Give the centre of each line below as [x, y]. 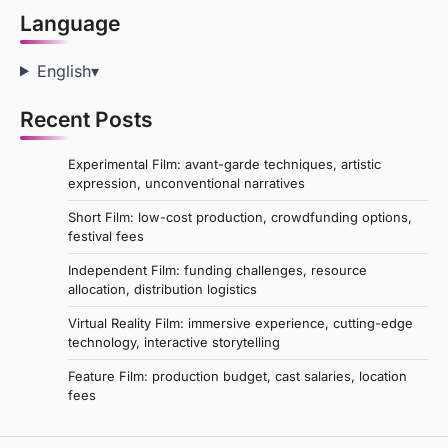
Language [70, 23]
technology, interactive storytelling [174, 341]
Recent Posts [86, 119]
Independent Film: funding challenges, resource [217, 269]
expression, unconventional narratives [186, 182]
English [63, 70]
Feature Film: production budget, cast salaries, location [237, 375]
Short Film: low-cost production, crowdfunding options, [240, 216]
